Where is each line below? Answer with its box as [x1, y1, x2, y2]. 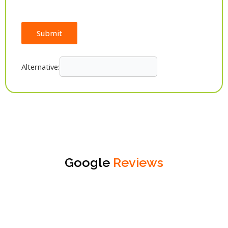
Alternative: [21, 62, 60, 72]
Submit [37, 28, 62, 39]
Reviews [113, 155, 163, 170]
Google [65, 155, 113, 170]
